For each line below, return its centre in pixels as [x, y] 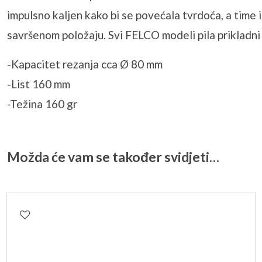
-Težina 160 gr [42, 104]
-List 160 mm [39, 84]
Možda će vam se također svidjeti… [113, 157]
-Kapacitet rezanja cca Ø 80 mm [85, 64]
